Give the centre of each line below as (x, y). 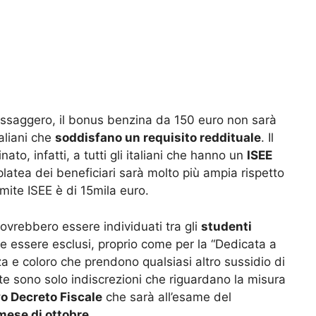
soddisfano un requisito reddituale (158, 138)
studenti (226, 226)
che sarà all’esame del (167, 297)
